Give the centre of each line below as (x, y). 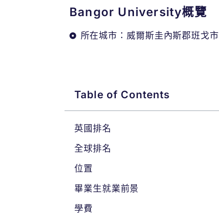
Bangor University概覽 (138, 12)
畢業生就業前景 (107, 188)
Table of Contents (122, 95)
